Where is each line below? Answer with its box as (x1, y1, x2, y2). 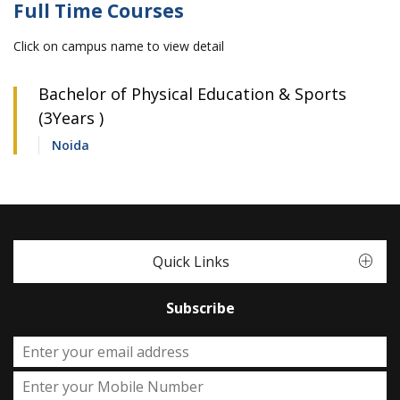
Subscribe (165, 298, 235, 318)
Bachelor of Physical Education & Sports (38, 83, 346, 104)
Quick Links (153, 252, 229, 271)
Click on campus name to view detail (13, 37, 224, 54)
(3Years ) (38, 107, 104, 129)
